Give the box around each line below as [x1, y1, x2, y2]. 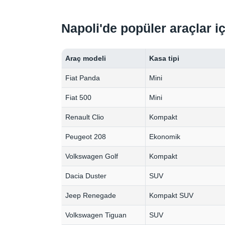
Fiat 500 [65, 93, 92, 102]
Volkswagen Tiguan [65, 211, 127, 219]
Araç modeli [65, 54, 106, 63]
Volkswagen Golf [65, 152, 119, 161]
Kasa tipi [149, 54, 180, 63]
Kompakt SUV [149, 191, 194, 200]
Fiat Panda [65, 74, 100, 82]
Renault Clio [65, 113, 104, 122]
